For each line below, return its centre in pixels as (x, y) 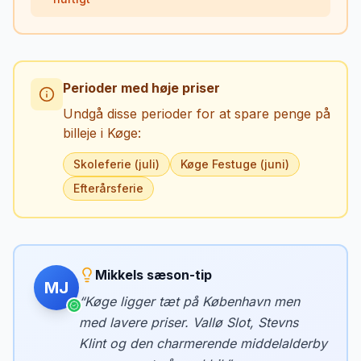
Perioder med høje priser (141, 88)
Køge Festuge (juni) (235, 164)
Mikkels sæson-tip (154, 275)
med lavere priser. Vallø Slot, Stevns (189, 322)
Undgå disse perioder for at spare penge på (197, 114)
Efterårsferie (108, 188)
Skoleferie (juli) (116, 164)
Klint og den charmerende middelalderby (203, 343)
